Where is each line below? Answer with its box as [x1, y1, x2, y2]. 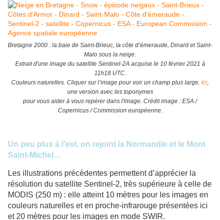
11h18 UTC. [94, 70, 126, 77]
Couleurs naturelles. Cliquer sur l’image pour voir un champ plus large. [11, 79, 201, 86]
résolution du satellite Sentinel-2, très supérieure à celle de [8, 180, 212, 189]
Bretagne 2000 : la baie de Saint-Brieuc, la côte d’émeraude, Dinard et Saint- [8, 42, 212, 49]
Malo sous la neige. [84, 51, 136, 58]
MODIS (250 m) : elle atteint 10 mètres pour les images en [8, 191, 208, 199]
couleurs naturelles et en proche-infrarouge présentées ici [8, 201, 208, 210]
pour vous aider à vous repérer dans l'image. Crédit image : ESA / [23, 98, 197, 105]
